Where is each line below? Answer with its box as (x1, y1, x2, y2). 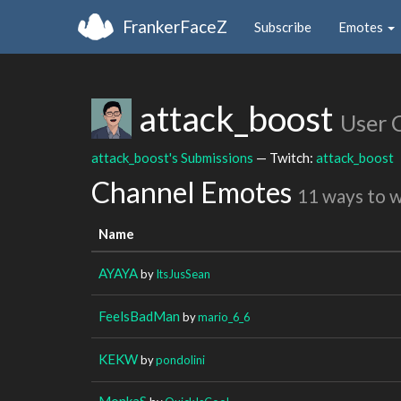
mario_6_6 (198, 309, 250, 324)
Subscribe (254, 18, 311, 35)
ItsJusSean (156, 266, 210, 281)
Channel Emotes (91, 175, 297, 209)
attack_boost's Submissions (91, 149, 253, 166)
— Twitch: (253, 149, 316, 166)
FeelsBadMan (98, 307, 180, 324)
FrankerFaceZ (123, 15, 227, 37)
